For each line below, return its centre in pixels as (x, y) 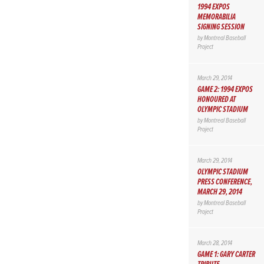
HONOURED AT (216, 100)
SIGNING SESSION (221, 27)
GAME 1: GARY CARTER (226, 254)
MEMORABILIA (216, 17)
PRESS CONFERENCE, (225, 182)
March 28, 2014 (214, 244)
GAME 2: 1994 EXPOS (225, 90)
